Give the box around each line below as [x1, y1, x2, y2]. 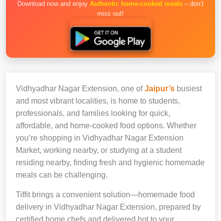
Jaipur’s [145, 84, 175, 93]
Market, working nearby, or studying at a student [16, 146, 182, 154]
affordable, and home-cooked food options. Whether [16, 121, 196, 130]
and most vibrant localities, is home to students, [16, 96, 180, 105]
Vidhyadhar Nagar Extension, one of [16, 84, 145, 93]
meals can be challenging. [16, 170, 108, 179]
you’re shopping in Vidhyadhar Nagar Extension [16, 133, 184, 142]
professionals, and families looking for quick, [16, 109, 170, 117]
